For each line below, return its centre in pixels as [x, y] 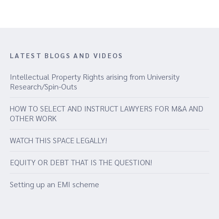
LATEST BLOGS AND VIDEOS [67, 55]
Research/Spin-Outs [44, 86]
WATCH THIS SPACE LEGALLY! [58, 140]
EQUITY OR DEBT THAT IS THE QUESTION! [81, 162]
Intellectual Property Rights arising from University [95, 77]
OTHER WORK [33, 118]
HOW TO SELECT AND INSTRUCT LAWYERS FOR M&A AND [107, 108]
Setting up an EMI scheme [55, 184]
